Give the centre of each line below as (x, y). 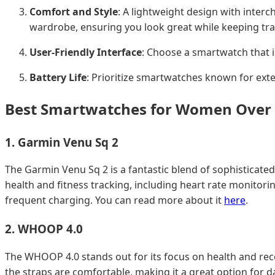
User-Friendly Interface (86, 52)
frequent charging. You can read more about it (114, 200)
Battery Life (58, 77)
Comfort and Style (74, 11)
